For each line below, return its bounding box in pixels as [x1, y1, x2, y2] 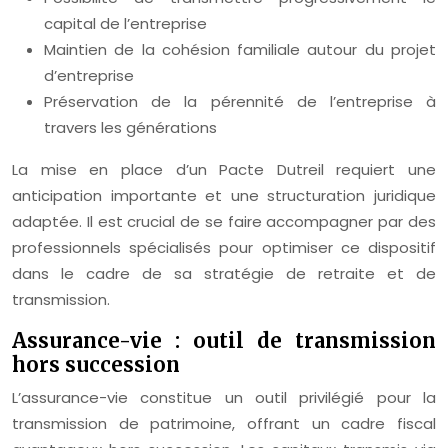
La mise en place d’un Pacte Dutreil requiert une [12, 159, 436, 181]
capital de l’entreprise [44, 13, 207, 35]
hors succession [12, 352, 180, 378]
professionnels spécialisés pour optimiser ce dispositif [12, 237, 436, 259]
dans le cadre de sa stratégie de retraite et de [12, 263, 436, 285]
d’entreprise [44, 65, 134, 87]
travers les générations [44, 117, 217, 139]
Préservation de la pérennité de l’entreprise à [44, 91, 436, 113]
